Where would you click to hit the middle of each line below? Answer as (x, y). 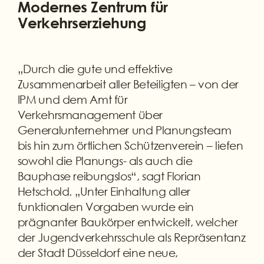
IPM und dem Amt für (72, 99)
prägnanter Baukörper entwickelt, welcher (128, 222)
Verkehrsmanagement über (90, 114)
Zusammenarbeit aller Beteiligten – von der (128, 84)
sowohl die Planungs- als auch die (105, 160)
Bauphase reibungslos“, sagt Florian (109, 176)
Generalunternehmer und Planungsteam (124, 130)
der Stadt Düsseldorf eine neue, (98, 252)
